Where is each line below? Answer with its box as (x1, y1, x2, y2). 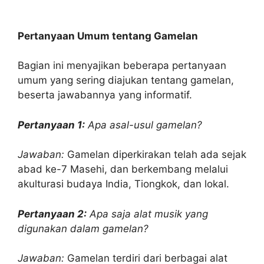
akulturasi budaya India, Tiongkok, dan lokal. (18, 178, 229, 190)
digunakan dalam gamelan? (18, 222, 148, 235)
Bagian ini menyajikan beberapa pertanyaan (18, 60, 226, 71)
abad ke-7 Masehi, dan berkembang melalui (18, 163, 228, 175)
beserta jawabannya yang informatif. (18, 89, 192, 101)
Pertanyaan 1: (18, 118, 85, 131)
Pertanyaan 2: (18, 207, 87, 220)
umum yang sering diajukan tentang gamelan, (18, 74, 234, 86)
